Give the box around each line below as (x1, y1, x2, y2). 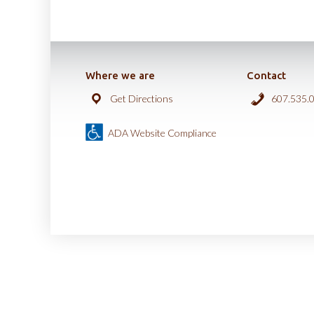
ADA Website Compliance (108, 127, 217, 139)
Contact (247, 69, 286, 81)
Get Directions (109, 93, 173, 104)
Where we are (86, 69, 155, 81)
